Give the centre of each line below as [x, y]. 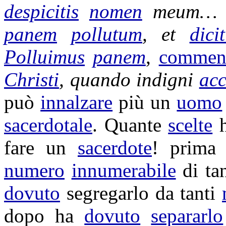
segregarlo [107, 193]
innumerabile [124, 170]
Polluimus [44, 57]
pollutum [106, 34]
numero [34, 170]
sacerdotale [48, 125]
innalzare [77, 102]
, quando [98, 79]
